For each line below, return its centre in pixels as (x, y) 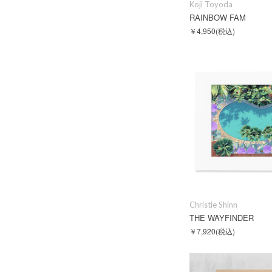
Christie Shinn (213, 205)
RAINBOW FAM (218, 17)
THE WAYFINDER (222, 218)
